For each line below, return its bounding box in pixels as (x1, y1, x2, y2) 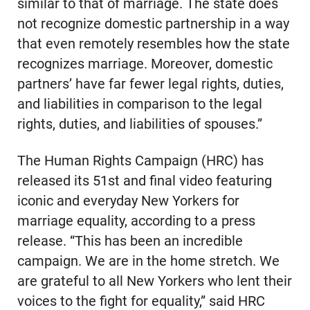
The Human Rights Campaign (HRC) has (17, 153, 264, 170)
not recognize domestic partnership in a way (17, 16, 289, 33)
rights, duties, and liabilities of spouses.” (17, 116, 262, 133)
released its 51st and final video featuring (17, 173, 272, 190)
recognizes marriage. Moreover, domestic (17, 56, 273, 73)
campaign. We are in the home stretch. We (17, 253, 280, 270)
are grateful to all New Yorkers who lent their (17, 273, 292, 290)
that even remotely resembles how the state (17, 36, 290, 53)
